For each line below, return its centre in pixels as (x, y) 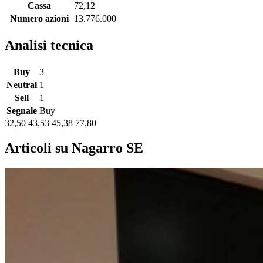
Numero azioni (39, 19)
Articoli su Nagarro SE (74, 148)
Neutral (22, 85)
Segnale (22, 111)
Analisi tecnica (49, 45)
